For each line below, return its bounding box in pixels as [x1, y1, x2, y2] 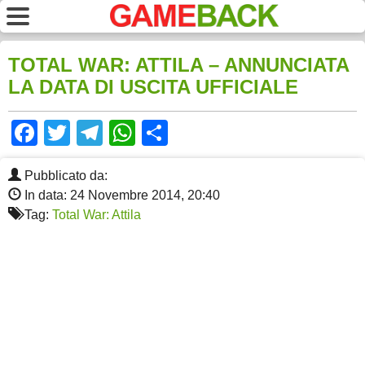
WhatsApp [135, 118, 256, 148]
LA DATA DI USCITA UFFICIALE [8, 76, 298, 99]
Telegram [103, 118, 211, 148]
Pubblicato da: [21, 169, 108, 183]
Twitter [70, 118, 147, 148]
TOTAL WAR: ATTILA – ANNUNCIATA [8, 54, 349, 77]
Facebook [37, 118, 153, 148]
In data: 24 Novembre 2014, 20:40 [21, 188, 220, 203]
